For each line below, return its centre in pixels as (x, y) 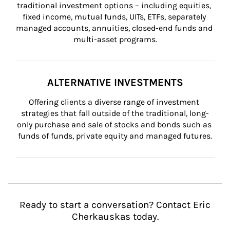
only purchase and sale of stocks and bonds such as (115, 124)
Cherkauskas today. (115, 217)
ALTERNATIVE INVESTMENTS (115, 82)
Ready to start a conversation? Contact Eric (115, 205)
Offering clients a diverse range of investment (115, 102)
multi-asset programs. (115, 39)
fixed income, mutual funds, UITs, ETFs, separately (115, 17)
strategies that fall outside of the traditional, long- (115, 113)
